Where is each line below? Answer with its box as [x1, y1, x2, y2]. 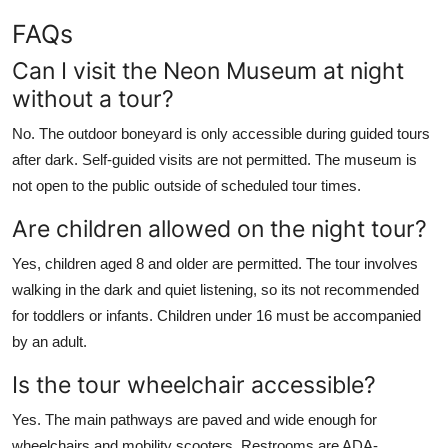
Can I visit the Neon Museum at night [12, 55, 404, 85]
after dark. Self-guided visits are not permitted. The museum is [12, 150, 417, 168]
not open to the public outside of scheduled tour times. [12, 176, 361, 194]
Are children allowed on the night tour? [12, 213, 427, 243]
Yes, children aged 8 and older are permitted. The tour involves [12, 254, 418, 272]
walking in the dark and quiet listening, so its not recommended [12, 280, 419, 298]
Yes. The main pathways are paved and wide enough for [12, 410, 377, 428]
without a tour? [12, 83, 174, 113]
